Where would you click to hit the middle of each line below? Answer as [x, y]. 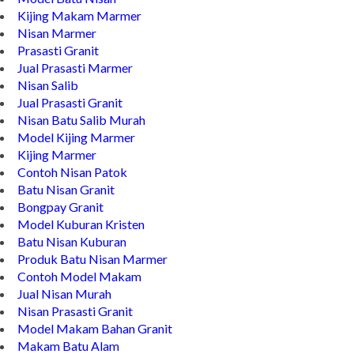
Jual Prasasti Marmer [75, 67]
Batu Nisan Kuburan [72, 241]
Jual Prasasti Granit [70, 102]
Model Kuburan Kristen [81, 224]
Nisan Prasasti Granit [75, 311]
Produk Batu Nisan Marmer [92, 258]
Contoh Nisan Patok [72, 171]
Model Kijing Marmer [76, 137]
